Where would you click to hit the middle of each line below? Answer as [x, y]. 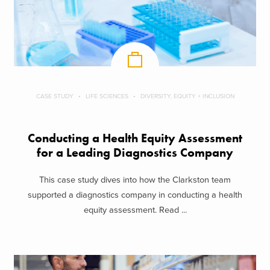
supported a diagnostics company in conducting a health [135, 195]
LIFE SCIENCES [107, 96]
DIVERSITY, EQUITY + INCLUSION [187, 96]
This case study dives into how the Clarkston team [135, 180]
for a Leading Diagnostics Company [135, 153]
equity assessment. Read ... [135, 210]
